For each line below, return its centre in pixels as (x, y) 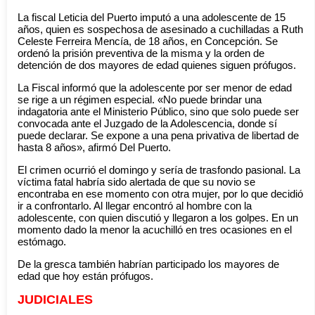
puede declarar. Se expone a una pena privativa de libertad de (158, 135)
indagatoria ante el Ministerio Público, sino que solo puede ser (158, 111)
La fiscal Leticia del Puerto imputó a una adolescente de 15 (152, 17)
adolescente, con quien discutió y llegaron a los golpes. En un (158, 217)
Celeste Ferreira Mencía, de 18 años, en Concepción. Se (148, 41)
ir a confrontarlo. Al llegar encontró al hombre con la (135, 205)
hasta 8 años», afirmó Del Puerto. (94, 147)
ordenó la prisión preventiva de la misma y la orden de (141, 53)
